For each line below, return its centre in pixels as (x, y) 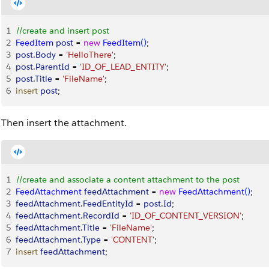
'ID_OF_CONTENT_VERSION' (186, 216)
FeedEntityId (108, 204)
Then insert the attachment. (64, 123)
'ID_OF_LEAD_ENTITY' (123, 67)
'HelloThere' (90, 55)
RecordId (101, 216)
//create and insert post (62, 31)
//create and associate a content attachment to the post (128, 180)
